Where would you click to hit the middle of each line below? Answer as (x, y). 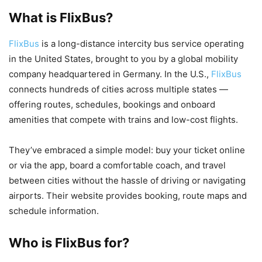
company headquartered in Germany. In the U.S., (110, 74)
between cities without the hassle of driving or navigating (127, 180)
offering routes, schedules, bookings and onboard (112, 104)
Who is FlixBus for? (69, 242)
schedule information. (54, 211)
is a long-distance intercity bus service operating (143, 43)
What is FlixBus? (61, 17)
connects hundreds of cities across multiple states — (118, 89)
